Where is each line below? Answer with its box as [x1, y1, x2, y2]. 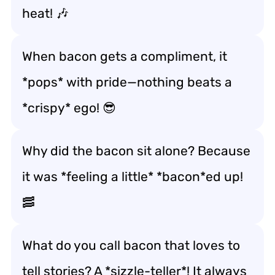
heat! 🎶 [22, 5, 69, 21]
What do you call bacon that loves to [22, 237, 240, 253]
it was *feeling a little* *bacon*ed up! [22, 168, 243, 184]
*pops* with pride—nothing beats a [22, 74, 232, 90]
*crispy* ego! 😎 [22, 99, 116, 115]
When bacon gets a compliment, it [22, 48, 227, 64]
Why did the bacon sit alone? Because [22, 142, 250, 158]
